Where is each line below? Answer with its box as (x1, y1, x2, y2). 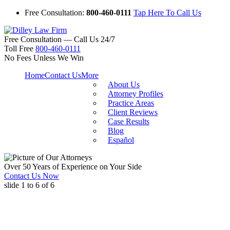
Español (108, 136, 134, 144)
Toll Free (4, 44, 33, 53)
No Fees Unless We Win (4, 53, 84, 62)
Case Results (108, 117, 149, 126)
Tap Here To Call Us (133, 8, 201, 17)
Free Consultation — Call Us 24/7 (4, 35, 115, 44)
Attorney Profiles (108, 89, 163, 98)
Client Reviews (108, 108, 158, 117)
